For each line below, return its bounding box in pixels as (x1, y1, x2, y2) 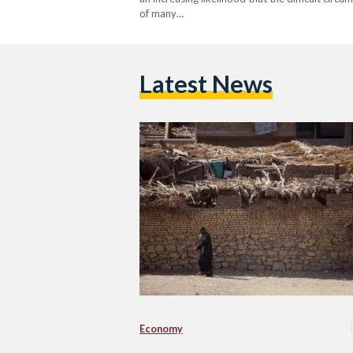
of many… (139, 6, 184, 20)
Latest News (139, 69, 273, 99)
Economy (139, 322, 183, 335)
